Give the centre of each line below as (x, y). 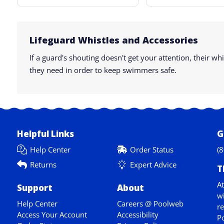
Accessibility (137, 214)
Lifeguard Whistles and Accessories (113, 40)
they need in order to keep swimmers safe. (103, 70)
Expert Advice (153, 164)
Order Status (151, 149)
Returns (43, 164)
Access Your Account (52, 214)
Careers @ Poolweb (150, 203)
